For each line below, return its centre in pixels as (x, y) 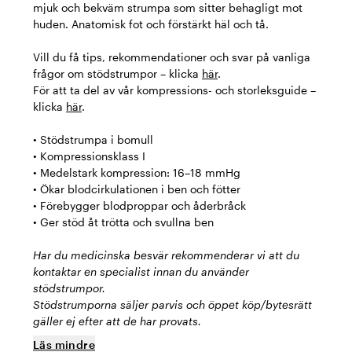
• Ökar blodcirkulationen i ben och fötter (137, 189)
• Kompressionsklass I (89, 156)
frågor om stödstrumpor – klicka (117, 73)
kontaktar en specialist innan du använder (141, 271)
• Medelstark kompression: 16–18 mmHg (137, 172)
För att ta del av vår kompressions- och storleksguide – (174, 90)
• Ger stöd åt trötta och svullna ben (123, 222)
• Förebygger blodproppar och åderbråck (139, 205)
